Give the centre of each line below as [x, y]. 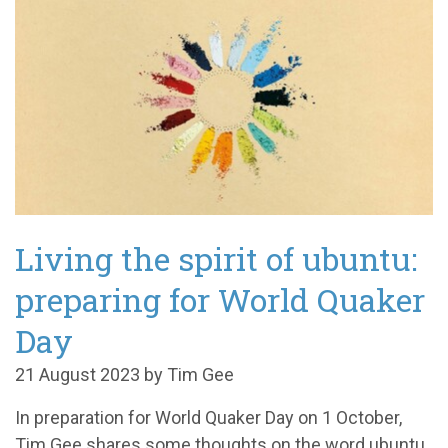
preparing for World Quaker [220, 299]
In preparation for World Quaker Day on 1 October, [208, 417]
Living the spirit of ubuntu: [216, 258]
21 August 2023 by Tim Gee [124, 374]
